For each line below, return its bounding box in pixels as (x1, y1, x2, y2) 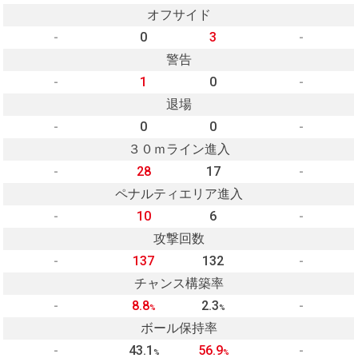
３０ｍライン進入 (127, 141, 230, 157)
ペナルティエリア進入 (114, 186, 243, 202)
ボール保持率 (140, 320, 217, 336)
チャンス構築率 (133, 276, 224, 292)
